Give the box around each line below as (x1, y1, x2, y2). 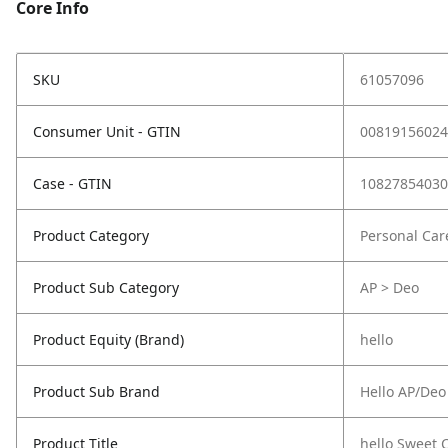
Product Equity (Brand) (33, 330, 184, 349)
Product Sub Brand (33, 382, 160, 401)
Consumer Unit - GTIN (33, 122, 181, 141)
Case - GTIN (33, 174, 112, 193)
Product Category (33, 226, 149, 245)
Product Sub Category (33, 278, 179, 297)
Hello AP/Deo (360, 382, 446, 401)
